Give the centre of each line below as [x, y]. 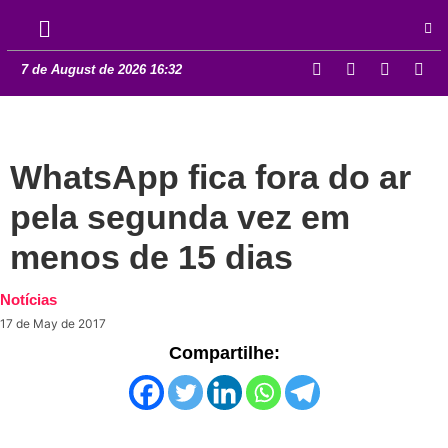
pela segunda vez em [180, 217]
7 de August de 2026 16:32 [101, 70]
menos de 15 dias [151, 257]
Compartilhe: [224, 353]
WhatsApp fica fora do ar [210, 177]
